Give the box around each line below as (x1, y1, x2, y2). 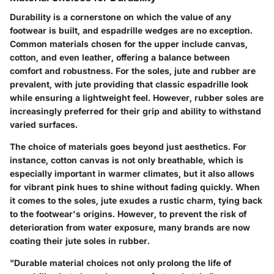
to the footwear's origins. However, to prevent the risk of (10, 208, 246, 219)
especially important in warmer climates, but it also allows (10, 168, 254, 179)
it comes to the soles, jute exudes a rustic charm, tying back (10, 194, 262, 206)
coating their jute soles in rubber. (10, 235, 150, 246)
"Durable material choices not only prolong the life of (10, 257, 231, 268)
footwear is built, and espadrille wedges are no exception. (10, 24, 253, 35)
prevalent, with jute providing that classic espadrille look (10, 78, 248, 89)
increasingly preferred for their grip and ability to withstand (10, 105, 261, 116)
